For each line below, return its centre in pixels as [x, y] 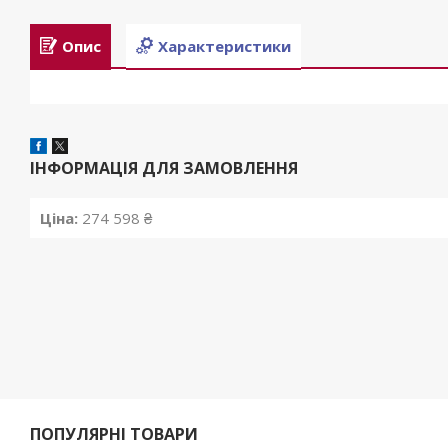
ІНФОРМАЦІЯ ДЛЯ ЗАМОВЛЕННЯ [164, 168]
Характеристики [224, 45]
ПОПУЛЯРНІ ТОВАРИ [114, 434]
